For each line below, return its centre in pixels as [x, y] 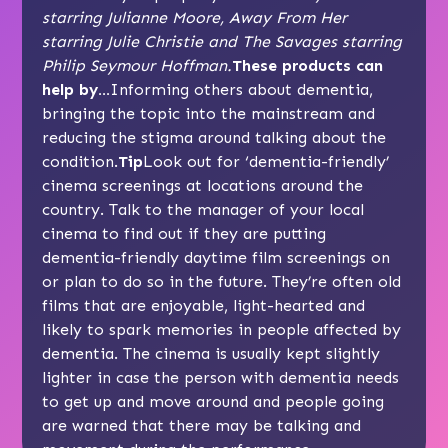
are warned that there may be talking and [202, 426]
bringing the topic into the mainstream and [209, 114]
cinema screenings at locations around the [203, 186]
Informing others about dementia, [242, 90]
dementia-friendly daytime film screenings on [216, 258]
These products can [308, 66]
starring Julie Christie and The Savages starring [222, 42]
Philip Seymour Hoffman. [137, 66]
